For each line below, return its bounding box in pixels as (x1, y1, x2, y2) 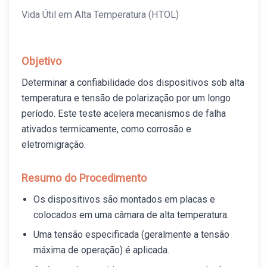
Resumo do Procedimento (21, 172, 147, 185)
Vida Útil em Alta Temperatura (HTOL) (21, 9, 179, 21)
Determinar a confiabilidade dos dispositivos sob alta (21, 76, 245, 88)
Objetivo (21, 54, 62, 67)
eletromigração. (21, 138, 86, 150)
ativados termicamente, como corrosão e (21, 123, 192, 135)
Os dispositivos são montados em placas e (33, 194, 216, 205)
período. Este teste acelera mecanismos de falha (21, 107, 226, 119)
